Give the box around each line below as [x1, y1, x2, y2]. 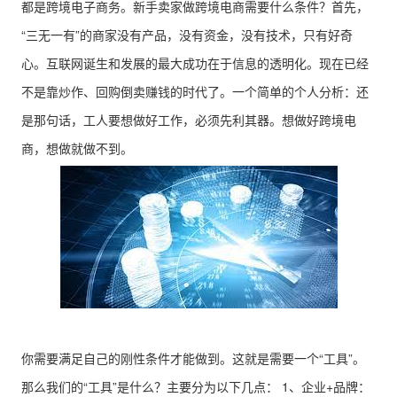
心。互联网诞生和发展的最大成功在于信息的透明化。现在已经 [21, 54, 369, 72]
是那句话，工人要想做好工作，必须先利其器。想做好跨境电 [21, 111, 356, 128]
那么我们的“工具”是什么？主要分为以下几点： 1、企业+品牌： [21, 378, 370, 395]
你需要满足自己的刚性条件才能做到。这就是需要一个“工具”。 [21, 349, 365, 367]
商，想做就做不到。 [21, 139, 133, 157]
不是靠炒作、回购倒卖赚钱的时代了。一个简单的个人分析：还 [21, 82, 369, 100]
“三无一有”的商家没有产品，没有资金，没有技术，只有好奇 [21, 26, 353, 43]
